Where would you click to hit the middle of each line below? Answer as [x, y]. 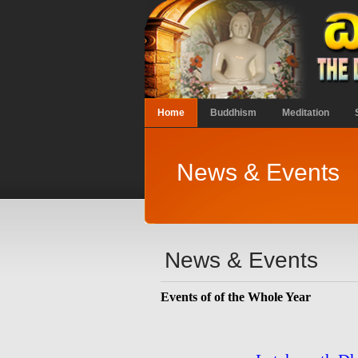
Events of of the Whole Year [235, 297]
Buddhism [233, 113]
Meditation [305, 113]
